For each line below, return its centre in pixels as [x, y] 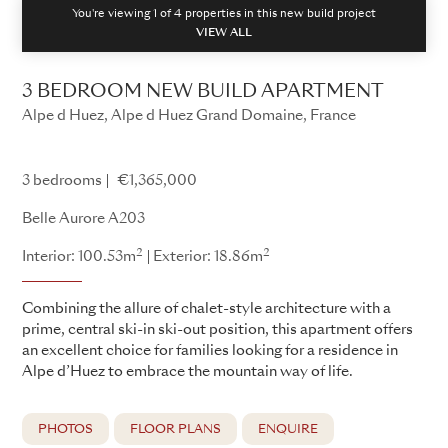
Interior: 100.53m [79, 256]
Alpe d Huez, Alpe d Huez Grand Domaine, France [189, 115]
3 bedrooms [62, 180]
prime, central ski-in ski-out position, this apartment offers [217, 329]
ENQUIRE [288, 429]
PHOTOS [65, 429]
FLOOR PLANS [175, 429]
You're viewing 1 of [123, 14]
